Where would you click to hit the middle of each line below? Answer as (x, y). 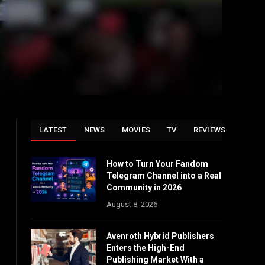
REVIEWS (209, 130)
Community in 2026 (144, 188)
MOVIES (136, 130)
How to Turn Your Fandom (157, 164)
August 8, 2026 (132, 204)
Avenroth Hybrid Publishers (160, 236)
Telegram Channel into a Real (164, 176)
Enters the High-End (146, 248)
